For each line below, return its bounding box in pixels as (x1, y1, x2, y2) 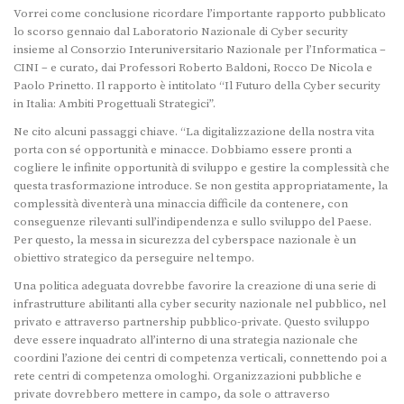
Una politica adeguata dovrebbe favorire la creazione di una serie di (14, 279, 376, 294)
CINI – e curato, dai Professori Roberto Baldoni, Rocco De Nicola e (14, 60, 372, 76)
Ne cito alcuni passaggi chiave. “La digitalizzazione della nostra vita (14, 124, 374, 140)
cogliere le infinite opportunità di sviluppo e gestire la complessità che (14, 161, 390, 176)
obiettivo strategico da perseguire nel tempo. (14, 251, 254, 266)
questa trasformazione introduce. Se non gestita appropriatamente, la (14, 179, 388, 194)
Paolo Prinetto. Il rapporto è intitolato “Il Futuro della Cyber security (14, 78, 381, 94)
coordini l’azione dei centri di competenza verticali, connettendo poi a (14, 351, 387, 366)
